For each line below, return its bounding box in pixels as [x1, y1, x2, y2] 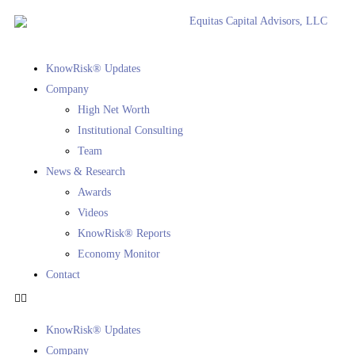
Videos [78, 206, 108, 219]
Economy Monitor [78, 247, 160, 260]
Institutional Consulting [78, 124, 183, 136]
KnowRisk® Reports [78, 227, 170, 239]
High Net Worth [78, 103, 150, 116]
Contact [46, 268, 80, 281]
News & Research [46, 165, 125, 177]
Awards [78, 185, 111, 198]
